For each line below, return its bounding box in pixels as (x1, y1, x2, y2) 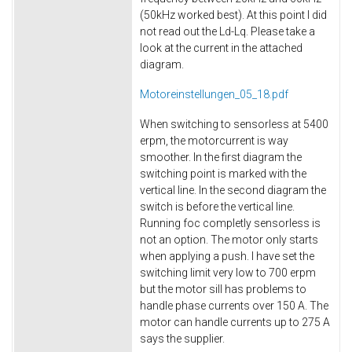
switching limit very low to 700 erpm (140, 266, 316, 279)
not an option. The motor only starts (140, 233, 318, 246)
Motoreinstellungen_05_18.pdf (140, 88, 288, 101)
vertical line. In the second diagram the (140, 183, 326, 196)
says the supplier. (140, 332, 225, 345)
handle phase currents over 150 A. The (140, 299, 328, 312)
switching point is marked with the (140, 167, 306, 180)
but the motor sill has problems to (140, 282, 306, 295)
